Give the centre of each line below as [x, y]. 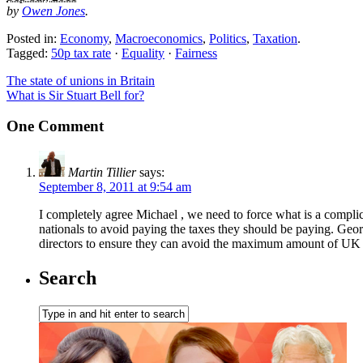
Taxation [275, 38]
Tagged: [29, 53]
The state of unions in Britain [81, 80]
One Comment [55, 126]
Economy [84, 38]
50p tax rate [81, 53]
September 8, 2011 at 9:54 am [115, 187]
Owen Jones [53, 11]
